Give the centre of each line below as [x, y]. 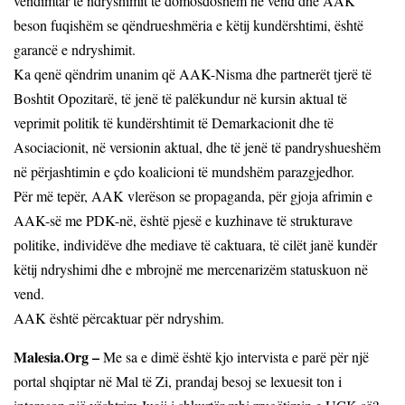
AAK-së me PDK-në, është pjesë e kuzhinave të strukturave [183, 220]
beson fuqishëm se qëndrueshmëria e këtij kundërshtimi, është [188, 24]
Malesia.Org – [57, 356]
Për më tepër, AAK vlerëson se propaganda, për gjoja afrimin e [193, 195]
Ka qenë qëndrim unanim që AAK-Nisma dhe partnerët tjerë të [193, 73]
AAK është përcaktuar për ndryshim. [119, 317]
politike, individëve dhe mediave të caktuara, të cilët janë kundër [195, 244]
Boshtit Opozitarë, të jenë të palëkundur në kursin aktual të [180, 98]
